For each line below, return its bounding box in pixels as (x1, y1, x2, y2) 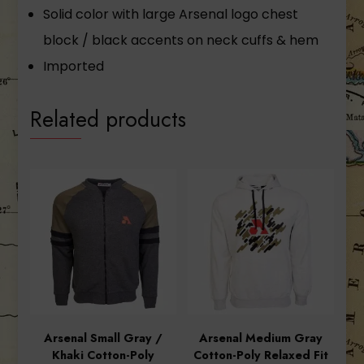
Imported (43, 57, 105, 76)
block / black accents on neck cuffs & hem (43, 31, 319, 50)
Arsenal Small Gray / (43, 330, 162, 347)
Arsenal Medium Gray (199, 330, 323, 347)
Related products (30, 103, 187, 136)
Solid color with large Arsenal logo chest (43, 5, 299, 24)
